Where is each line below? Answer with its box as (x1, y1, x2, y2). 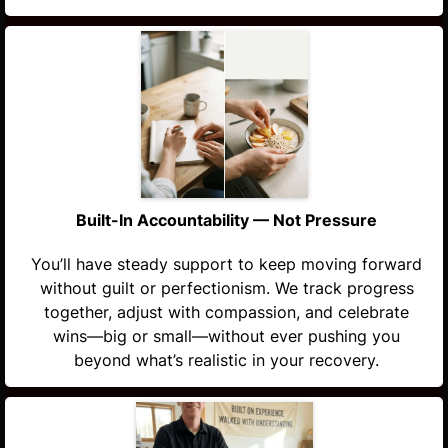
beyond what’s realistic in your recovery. (74, 350, 379, 370)
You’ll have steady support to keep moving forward (31, 254, 422, 274)
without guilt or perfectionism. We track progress (39, 278, 414, 298)
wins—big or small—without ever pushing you (53, 326, 400, 346)
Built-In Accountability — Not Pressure (76, 210, 377, 230)
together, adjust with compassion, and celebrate (44, 302, 409, 322)
